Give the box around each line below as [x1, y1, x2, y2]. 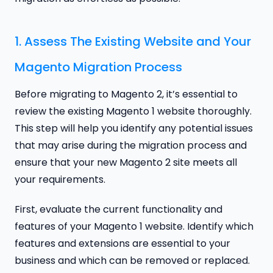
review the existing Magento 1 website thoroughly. [15, 104, 252, 118]
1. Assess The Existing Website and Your [15, 32, 251, 50]
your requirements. [15, 172, 105, 186]
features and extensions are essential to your [15, 236, 230, 250]
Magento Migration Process [15, 58, 182, 76]
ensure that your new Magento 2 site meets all [15, 155, 237, 169]
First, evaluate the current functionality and [15, 202, 222, 216]
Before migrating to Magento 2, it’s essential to [15, 87, 238, 101]
